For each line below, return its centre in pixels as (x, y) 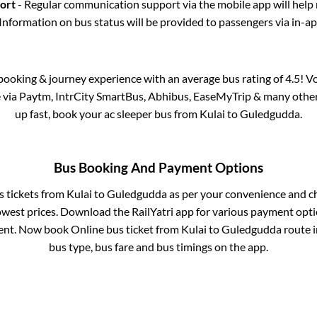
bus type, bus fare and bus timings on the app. (158, 246)
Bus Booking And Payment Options (158, 167)
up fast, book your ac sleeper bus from (107, 114)
